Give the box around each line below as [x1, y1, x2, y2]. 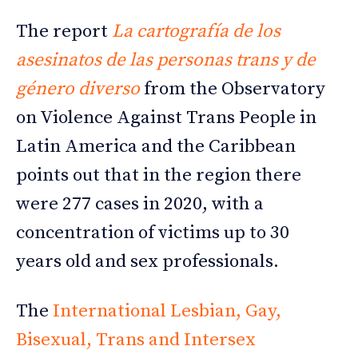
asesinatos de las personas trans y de [16, 49, 316, 73]
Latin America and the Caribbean [16, 135, 296, 159]
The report [16, 20, 112, 44]
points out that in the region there [16, 164, 301, 188]
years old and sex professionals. [16, 250, 279, 274]
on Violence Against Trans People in [16, 106, 316, 130]
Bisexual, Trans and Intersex [16, 328, 256, 352]
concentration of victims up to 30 [16, 221, 289, 245]
